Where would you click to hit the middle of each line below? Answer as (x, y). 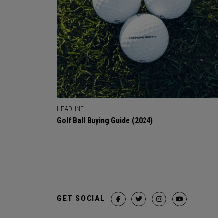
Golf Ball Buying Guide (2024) (105, 121)
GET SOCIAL (81, 199)
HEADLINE (70, 109)
